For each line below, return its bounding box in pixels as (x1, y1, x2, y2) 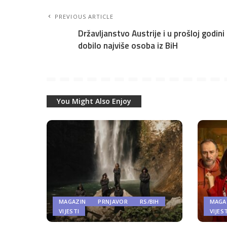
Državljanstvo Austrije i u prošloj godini (78, 27, 224, 40)
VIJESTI (59, 207, 80, 215)
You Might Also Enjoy (57, 96, 131, 106)
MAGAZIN (59, 197, 86, 205)
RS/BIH (139, 197, 159, 205)
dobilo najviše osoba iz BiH (78, 39, 178, 52)
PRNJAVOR (98, 197, 128, 205)
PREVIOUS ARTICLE (55, 13, 114, 20)
